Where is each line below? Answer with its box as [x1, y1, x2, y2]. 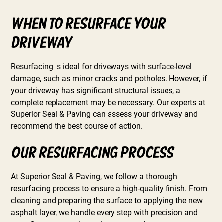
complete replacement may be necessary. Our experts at [11, 97, 206, 107]
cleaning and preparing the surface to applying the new [11, 195, 203, 205]
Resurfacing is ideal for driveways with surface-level [11, 61, 192, 71]
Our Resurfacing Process [11, 145, 174, 162]
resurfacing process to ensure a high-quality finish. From [11, 183, 208, 193]
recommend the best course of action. [11, 121, 143, 131]
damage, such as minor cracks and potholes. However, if [11, 73, 208, 83]
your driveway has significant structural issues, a [11, 85, 181, 95]
